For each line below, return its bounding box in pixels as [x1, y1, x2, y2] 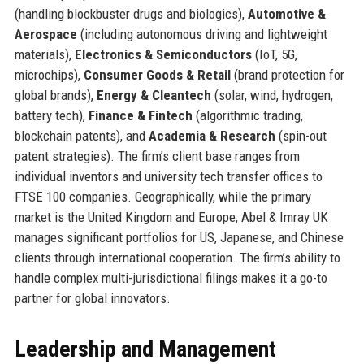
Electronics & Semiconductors [74, 46, 252, 63]
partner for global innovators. [14, 290, 171, 307]
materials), [14, 46, 75, 63]
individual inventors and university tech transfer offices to [14, 168, 323, 185]
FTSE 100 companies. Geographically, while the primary [14, 188, 311, 206]
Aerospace [14, 26, 77, 43]
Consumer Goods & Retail [83, 67, 231, 84]
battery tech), [14, 107, 89, 124]
